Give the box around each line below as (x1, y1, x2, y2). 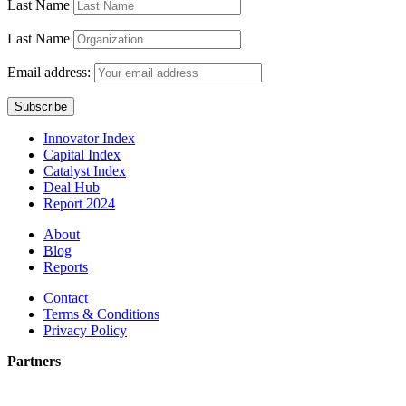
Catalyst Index (43, 162, 126, 179)
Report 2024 (43, 195, 115, 211)
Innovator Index (43, 130, 135, 146)
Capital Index (43, 146, 121, 162)
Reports (43, 258, 88, 275)
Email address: (7, 63, 94, 80)
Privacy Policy (43, 322, 127, 338)
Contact (43, 289, 88, 305)
